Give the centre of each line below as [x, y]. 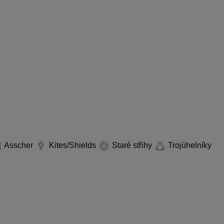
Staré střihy [132, 145]
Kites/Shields [72, 145]
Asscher [19, 145]
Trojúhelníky [189, 145]
